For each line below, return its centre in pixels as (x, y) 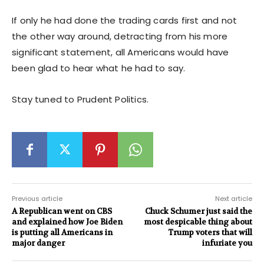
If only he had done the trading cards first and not (125, 20)
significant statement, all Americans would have (121, 52)
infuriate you (227, 243)
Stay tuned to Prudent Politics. (80, 99)
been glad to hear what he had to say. (99, 68)
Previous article (37, 198)
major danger (38, 243)
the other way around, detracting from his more (120, 36)
